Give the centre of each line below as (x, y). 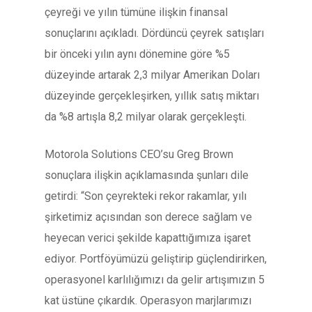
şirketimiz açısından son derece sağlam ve (148, 217)
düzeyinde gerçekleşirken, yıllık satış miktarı (152, 96)
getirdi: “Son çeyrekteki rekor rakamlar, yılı (146, 196)
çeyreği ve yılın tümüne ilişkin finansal (136, 12)
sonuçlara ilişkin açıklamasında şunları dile (147, 175)
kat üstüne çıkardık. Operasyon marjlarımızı (148, 301)
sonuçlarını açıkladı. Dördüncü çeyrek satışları (154, 33)
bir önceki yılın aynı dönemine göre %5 (137, 54)
